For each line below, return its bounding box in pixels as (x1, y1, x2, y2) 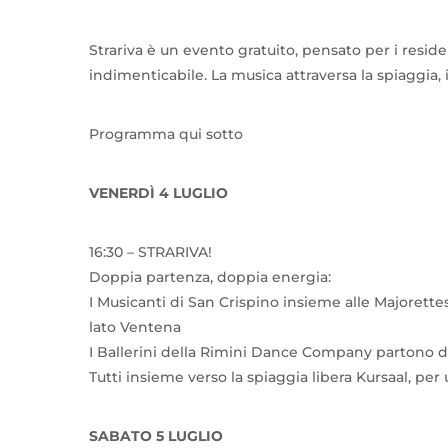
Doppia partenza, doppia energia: (89, 268, 331, 287)
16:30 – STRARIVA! (89, 243, 212, 262)
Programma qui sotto (89, 125, 243, 144)
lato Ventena (89, 318, 181, 337)
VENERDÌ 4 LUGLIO (89, 184, 228, 203)
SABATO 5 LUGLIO (89, 427, 223, 446)
